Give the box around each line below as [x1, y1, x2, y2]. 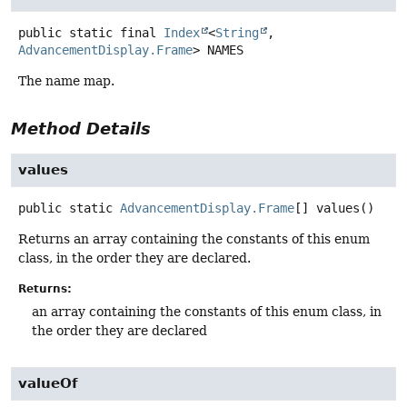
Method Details [11, 119, 151, 139]
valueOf [18, 374, 78, 392]
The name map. [18, 74, 114, 89]
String [215, 25, 259, 41]
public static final [18, 25, 156, 41]
